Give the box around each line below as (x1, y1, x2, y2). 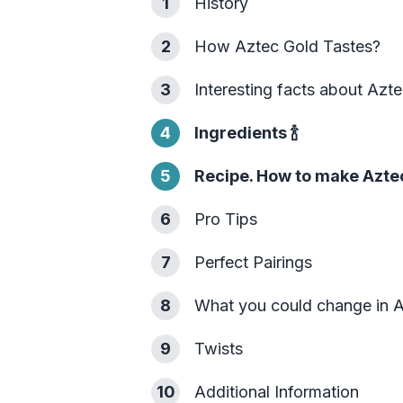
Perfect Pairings (194, 253, 312, 272)
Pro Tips (194, 210, 257, 228)
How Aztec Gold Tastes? (194, 37, 381, 56)
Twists (194, 339, 243, 358)
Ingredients (194, 123, 287, 142)
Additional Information (194, 382, 359, 401)
